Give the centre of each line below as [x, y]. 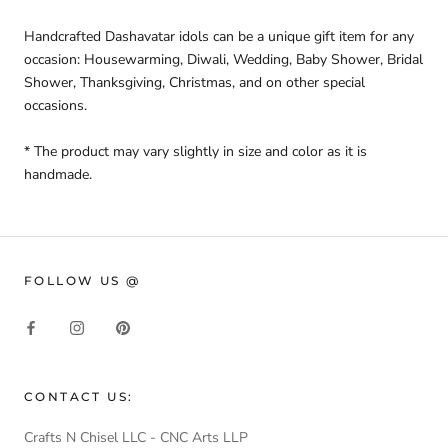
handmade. [60, 174]
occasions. [55, 106]
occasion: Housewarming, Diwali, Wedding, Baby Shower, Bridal [223, 60]
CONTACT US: [79, 396]
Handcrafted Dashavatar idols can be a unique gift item [197, 37]
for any [392, 37]
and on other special [302, 83]
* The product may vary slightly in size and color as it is [195, 151]
